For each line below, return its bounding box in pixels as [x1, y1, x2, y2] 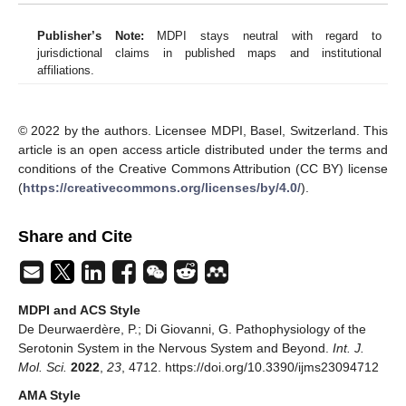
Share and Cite [18, 227, 132, 246]
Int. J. [333, 340, 364, 355]
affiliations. [37, 63, 94, 77]
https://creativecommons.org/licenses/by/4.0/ [23, 179, 301, 195]
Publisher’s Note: [37, 28, 144, 43]
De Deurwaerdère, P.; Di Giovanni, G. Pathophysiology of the [18, 321, 366, 336]
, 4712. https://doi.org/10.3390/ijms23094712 [121, 359, 379, 374]
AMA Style [18, 387, 81, 402]
